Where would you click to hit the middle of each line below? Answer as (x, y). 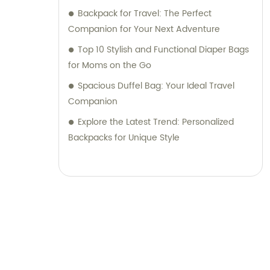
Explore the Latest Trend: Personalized (156, 122)
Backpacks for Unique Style (124, 138)
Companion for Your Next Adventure (144, 30)
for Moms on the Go (110, 66)
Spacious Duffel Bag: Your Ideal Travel (156, 86)
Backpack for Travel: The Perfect (145, 14)
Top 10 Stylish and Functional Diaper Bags (163, 50)
